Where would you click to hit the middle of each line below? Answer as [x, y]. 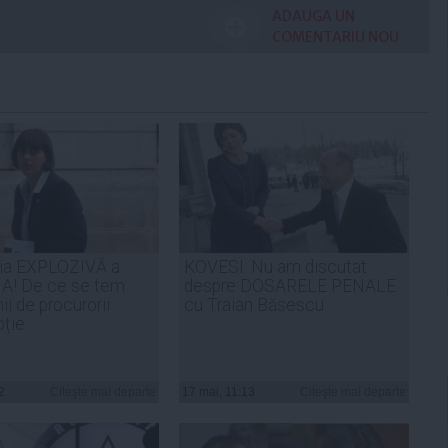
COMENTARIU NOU [335, 36]
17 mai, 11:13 [218, 391]
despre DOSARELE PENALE [290, 285]
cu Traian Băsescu [254, 304]
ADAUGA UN [313, 15]
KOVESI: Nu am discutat [275, 266]
